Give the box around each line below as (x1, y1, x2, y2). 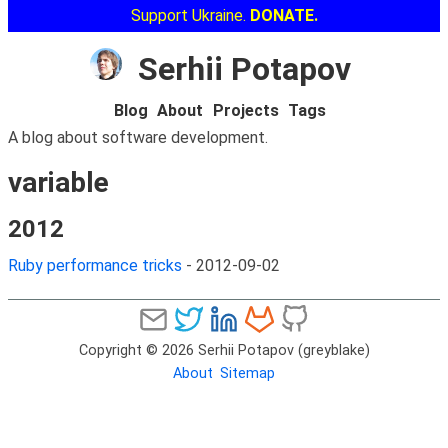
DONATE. (249, 6, 318, 25)
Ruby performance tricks (8, 256, 182, 276)
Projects (212, 101, 279, 120)
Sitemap (219, 365, 275, 383)
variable (8, 166, 109, 199)
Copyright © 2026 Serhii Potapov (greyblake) (78, 341, 370, 359)
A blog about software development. (8, 128, 268, 147)
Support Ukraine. (130, 6, 250, 25)
